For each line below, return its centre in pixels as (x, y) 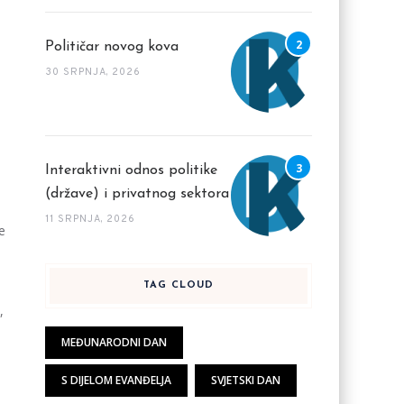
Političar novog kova (111, 47)
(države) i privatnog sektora (137, 194)
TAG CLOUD (178, 285)
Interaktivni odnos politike (131, 170)
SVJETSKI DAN (245, 380)
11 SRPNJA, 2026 (90, 219)
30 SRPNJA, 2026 (92, 72)
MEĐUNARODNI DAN (114, 342)
